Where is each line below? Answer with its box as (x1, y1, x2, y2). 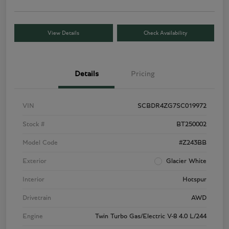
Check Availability (144, 30, 188, 36)
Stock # (22, 121, 44, 128)
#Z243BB (179, 140, 207, 147)
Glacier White (166, 158, 207, 165)
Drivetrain (22, 195, 51, 202)
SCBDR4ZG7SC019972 (138, 103, 207, 110)
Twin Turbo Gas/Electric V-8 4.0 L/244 (95, 213, 207, 220)
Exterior (22, 158, 47, 165)
